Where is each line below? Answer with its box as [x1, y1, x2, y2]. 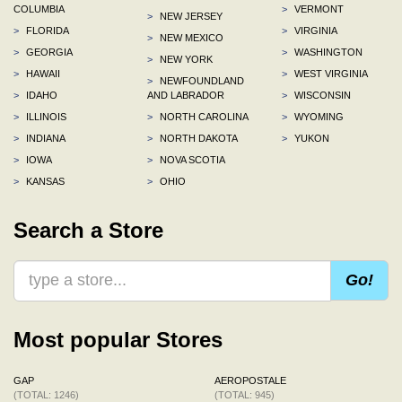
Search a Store [13, 217, 163, 242]
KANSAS [23, 175, 65, 187]
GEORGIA [23, 46, 73, 57]
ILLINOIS [23, 110, 66, 122]
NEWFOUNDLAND [157, 74, 245, 86]
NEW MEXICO [157, 31, 224, 43]
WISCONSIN [291, 89, 351, 100]
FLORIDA [23, 24, 69, 36]
